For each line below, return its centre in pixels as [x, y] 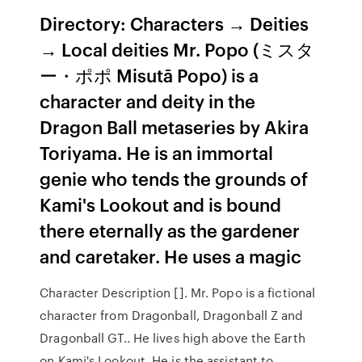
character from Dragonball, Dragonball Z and [172, 315]
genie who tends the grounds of [174, 178]
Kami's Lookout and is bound [161, 204]
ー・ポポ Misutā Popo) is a [149, 75]
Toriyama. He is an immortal [157, 152]
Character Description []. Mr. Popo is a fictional [178, 293]
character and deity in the [148, 101]
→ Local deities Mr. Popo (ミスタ [177, 49]
